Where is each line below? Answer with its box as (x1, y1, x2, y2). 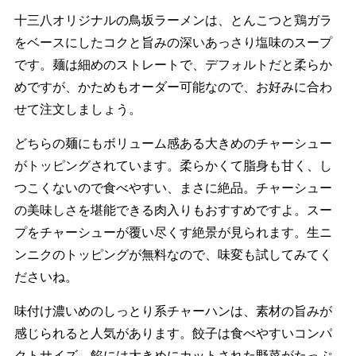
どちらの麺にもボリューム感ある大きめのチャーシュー (14, 136, 332, 150)
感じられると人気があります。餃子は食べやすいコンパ (14, 326, 332, 340)
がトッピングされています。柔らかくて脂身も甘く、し (14, 158, 332, 172)
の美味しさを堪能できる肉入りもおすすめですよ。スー (14, 203, 332, 217)
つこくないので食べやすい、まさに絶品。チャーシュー (14, 180, 332, 195)
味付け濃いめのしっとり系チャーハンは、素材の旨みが (14, 304, 332, 318)
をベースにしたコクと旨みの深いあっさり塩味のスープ (14, 35, 332, 49)
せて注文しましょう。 (14, 102, 141, 116)
